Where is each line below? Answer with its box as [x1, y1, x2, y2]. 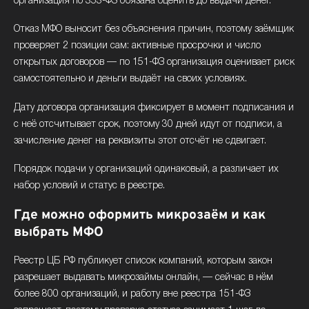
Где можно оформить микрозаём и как [14, 206, 266, 223]
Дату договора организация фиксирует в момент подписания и [14, 103, 294, 112]
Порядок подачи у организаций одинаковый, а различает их [14, 165, 279, 175]
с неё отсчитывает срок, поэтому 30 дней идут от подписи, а [14, 119, 282, 129]
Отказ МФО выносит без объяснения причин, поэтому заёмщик [14, 25, 294, 34]
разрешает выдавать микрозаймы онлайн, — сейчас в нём [14, 273, 273, 283]
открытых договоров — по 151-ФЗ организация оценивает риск [14, 58, 295, 68]
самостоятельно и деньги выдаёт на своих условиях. [14, 74, 247, 84]
